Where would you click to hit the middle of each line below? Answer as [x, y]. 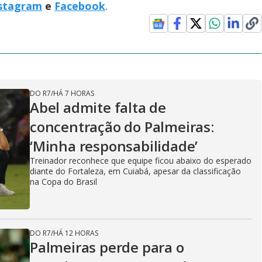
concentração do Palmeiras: [122, 126]
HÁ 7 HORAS [74, 93]
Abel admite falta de [98, 107]
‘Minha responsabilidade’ [114, 146]
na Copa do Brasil [63, 181]
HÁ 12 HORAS [76, 233]
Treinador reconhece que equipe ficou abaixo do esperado [141, 160]
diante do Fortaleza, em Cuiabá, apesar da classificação [135, 171]
